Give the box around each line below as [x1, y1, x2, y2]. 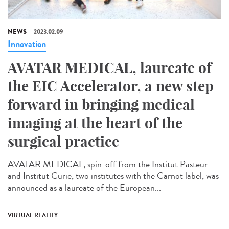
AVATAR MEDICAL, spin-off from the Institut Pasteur [8, 157, 208, 171]
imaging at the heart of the [8, 114, 182, 132]
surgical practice [8, 132, 119, 151]
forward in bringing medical [8, 96, 195, 114]
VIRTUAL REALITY [8, 211, 58, 220]
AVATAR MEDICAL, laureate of [8, 59, 212, 77]
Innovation [8, 37, 46, 51]
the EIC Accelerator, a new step [8, 77, 214, 96]
